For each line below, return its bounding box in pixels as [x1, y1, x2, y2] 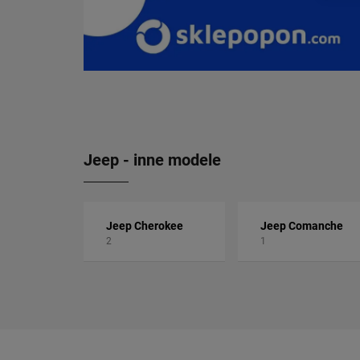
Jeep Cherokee [106, 219, 183, 232]
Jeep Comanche [260, 219, 343, 232]
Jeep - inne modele [84, 149, 221, 170]
